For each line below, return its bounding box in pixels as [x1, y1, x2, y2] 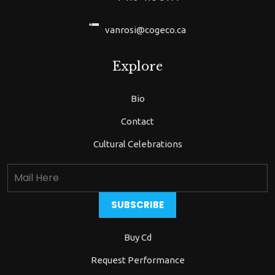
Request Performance [90, 255, 185, 265]
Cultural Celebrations [93, 139, 182, 149]
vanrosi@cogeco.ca [105, 25, 186, 35]
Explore [112, 59, 163, 74]
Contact [121, 116, 154, 126]
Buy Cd [123, 232, 152, 242]
